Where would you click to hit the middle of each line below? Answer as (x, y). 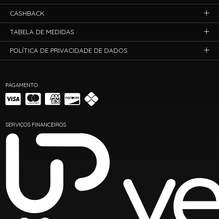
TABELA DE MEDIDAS (42, 32)
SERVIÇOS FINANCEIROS (36, 125)
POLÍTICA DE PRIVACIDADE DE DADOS (69, 51)
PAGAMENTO (22, 85)
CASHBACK (27, 13)
